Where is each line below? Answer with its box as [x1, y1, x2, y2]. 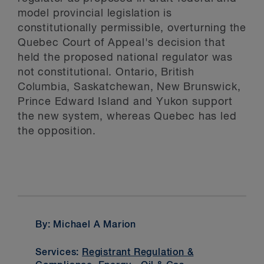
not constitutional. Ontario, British [18, 67, 194, 78]
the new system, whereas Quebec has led [18, 111, 237, 122]
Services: [35, 247, 82, 258]
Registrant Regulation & [82, 247, 194, 258]
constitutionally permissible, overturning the [18, 23, 246, 34]
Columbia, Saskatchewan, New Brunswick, [18, 82, 241, 93]
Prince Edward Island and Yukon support [18, 97, 233, 107]
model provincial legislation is [18, 8, 172, 19]
